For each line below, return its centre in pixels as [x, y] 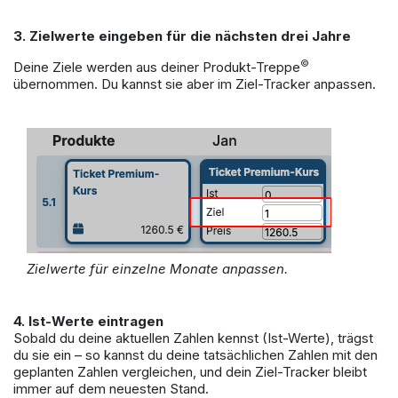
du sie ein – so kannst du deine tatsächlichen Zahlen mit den [195, 355]
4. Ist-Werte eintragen [88, 322]
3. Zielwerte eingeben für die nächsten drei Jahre [182, 36]
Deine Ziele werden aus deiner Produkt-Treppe [157, 68]
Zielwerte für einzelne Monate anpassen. [157, 269]
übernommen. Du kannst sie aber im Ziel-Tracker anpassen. [196, 84]
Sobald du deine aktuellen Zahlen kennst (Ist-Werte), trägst [193, 338]
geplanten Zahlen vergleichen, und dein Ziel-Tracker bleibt [190, 372]
